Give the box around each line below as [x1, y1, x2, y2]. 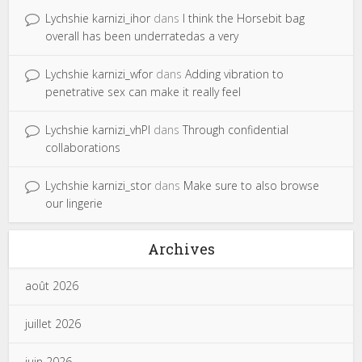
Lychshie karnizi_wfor [45, 66, 154, 82]
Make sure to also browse [183, 178, 320, 193]
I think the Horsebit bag [183, 11, 305, 26]
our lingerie [45, 196, 103, 211]
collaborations [45, 140, 121, 155]
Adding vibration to [185, 66, 284, 82]
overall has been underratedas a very [45, 28, 239, 44]
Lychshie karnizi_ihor [45, 11, 151, 26]
